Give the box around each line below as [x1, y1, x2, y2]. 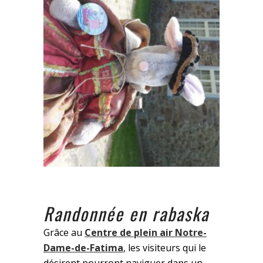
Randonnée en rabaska [43, 200, 214, 227]
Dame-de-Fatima [43, 241, 123, 255]
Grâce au [43, 226, 85, 240]
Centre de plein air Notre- [85, 226, 207, 240]
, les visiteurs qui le [123, 241, 206, 255]
